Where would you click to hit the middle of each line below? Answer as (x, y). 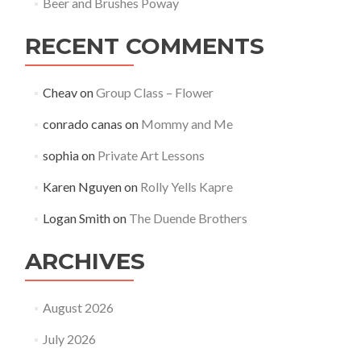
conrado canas (82, 124)
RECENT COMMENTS (145, 46)
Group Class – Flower (154, 92)
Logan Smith (76, 218)
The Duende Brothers (188, 218)
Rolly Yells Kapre (186, 187)
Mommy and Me (187, 124)
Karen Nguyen (82, 187)
